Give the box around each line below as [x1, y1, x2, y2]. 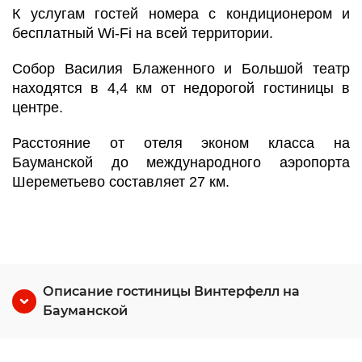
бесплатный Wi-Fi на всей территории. [12, 25, 273, 41]
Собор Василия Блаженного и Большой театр [12, 61, 350, 77]
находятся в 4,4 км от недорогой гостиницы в [12, 80, 350, 96]
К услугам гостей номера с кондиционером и [12, 6, 350, 22]
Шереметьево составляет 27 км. [12, 174, 229, 190]
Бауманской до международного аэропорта [12, 154, 350, 170]
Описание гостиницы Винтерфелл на [43, 284, 300, 299]
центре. [12, 99, 63, 116]
